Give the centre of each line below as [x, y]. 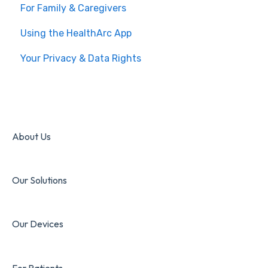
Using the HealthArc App [76, 33]
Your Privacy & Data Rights [81, 58]
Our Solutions [39, 180]
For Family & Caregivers [73, 8]
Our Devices [38, 224]
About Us [31, 136]
